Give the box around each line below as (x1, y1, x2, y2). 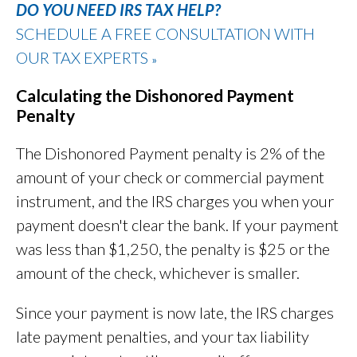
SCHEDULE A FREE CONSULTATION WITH (16, 24, 315, 44)
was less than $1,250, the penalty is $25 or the (16, 239, 330, 259)
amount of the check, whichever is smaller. (16, 263, 300, 283)
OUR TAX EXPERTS (16, 48, 151, 68)
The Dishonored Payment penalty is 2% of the (16, 143, 325, 163)
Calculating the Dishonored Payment (16, 85, 294, 106)
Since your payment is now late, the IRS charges (16, 303, 334, 323)
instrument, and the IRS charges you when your (16, 191, 334, 211)
